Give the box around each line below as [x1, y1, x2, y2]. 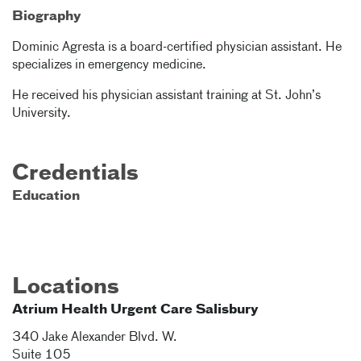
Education [12, 190, 80, 203]
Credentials [12, 164, 139, 185]
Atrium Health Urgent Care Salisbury [12, 304, 259, 317]
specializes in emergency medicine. [12, 59, 206, 72]
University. [12, 107, 71, 120]
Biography [12, 10, 81, 23]
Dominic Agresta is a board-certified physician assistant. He [12, 41, 342, 54]
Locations [12, 277, 119, 298]
